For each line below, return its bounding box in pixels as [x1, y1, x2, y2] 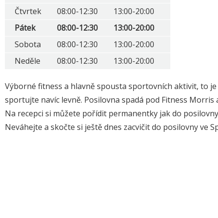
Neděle [15, 55, 40, 66]
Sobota [15, 38, 41, 50]
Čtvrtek [15, 5, 41, 17]
